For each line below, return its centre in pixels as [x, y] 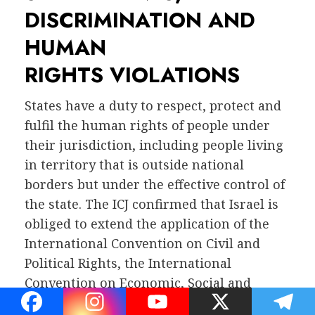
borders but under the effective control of [155, 185]
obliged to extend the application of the [147, 224]
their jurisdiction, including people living [154, 145]
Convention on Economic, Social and [138, 283]
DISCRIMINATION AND [140, 20]
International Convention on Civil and [142, 244]
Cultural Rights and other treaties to [138, 303]
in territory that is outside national [134, 165]
